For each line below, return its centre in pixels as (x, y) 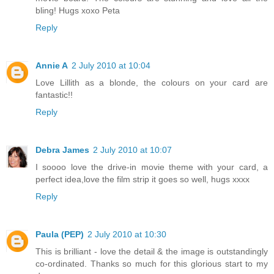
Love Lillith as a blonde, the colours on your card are (152, 82)
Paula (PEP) (60, 234)
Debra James (62, 150)
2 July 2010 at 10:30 (127, 234)
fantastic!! (54, 94)
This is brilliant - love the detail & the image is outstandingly (152, 251)
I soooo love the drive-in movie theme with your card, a (152, 167)
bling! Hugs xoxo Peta (78, 10)
